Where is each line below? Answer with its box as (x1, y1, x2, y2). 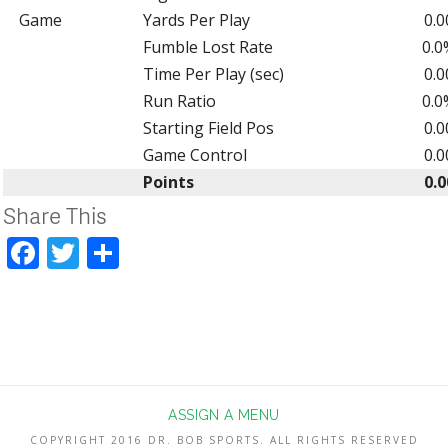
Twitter (79, 230, 187, 274)
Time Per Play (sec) (142, 62, 284, 85)
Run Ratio (142, 89, 216, 112)
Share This (3, 198, 108, 231)
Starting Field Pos (142, 116, 274, 139)
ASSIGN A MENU (168, 406, 280, 423)
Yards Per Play (142, 8, 250, 31)
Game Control (142, 143, 247, 166)
